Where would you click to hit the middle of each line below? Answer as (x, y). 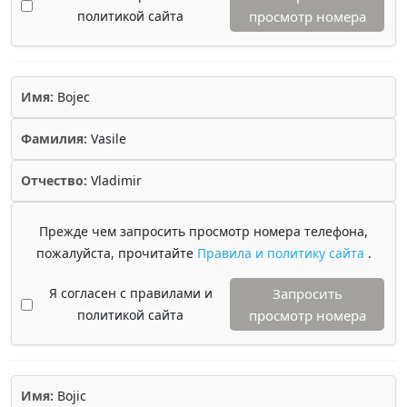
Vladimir (114, 180)
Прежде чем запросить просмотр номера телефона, (203, 231)
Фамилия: (54, 139)
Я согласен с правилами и (130, 293)
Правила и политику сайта (282, 253)
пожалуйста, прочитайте (116, 253)
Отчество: (54, 180)
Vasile (107, 139)
